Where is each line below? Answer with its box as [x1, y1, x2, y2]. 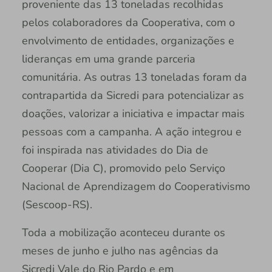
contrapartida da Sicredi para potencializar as [21, 88, 244, 103]
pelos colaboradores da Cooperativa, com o [21, 15, 235, 30]
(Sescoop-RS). [21, 197, 92, 212]
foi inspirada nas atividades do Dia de [21, 143, 208, 158]
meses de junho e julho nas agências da [21, 243, 219, 259]
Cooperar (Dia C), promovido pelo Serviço [21, 161, 225, 176]
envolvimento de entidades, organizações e [21, 33, 234, 49]
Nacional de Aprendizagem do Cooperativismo [21, 179, 250, 194]
